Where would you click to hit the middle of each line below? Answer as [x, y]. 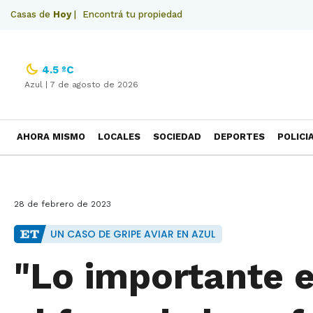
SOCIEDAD [177, 137]
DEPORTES [239, 137]
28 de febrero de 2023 [63, 204]
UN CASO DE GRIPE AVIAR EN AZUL [133, 234]
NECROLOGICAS [53, 170]
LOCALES [119, 137]
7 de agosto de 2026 [94, 85]
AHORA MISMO [51, 137]
